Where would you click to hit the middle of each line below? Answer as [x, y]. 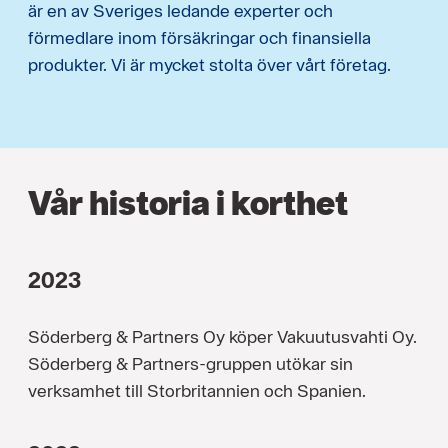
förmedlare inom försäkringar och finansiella [199, 38]
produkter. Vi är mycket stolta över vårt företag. [209, 65]
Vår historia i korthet [188, 203]
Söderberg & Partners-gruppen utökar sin [190, 364]
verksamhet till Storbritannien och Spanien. [197, 391]
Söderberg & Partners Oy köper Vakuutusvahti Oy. [222, 337]
